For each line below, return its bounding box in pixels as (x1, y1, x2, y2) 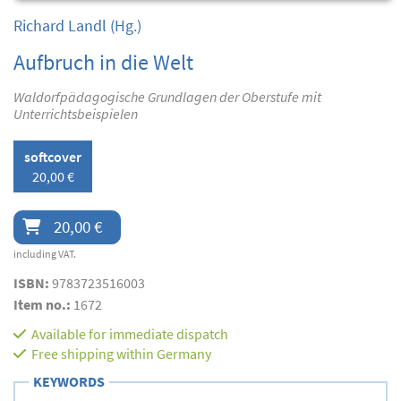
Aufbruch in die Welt (13, 47, 193, 76)
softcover (24, 147, 81, 166)
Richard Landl (13, 14, 107, 36)
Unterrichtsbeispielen (13, 104, 138, 123)
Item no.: (13, 294, 73, 313)
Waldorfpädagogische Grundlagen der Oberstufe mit (13, 87, 321, 106)
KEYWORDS (33, 371, 105, 390)
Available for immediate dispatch (31, 324, 228, 343)
